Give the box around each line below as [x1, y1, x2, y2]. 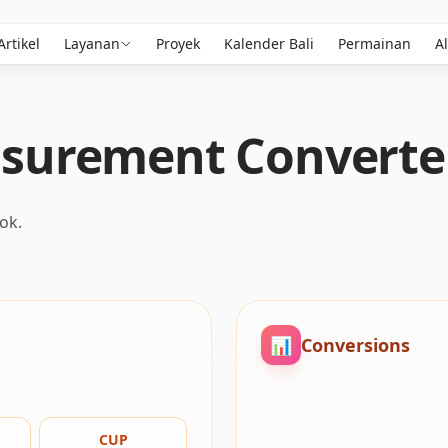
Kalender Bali [223, 34, 314, 53]
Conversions [301, 333, 410, 357]
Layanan [63, 34, 120, 53]
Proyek [155, 34, 200, 53]
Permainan [337, 34, 411, 53]
